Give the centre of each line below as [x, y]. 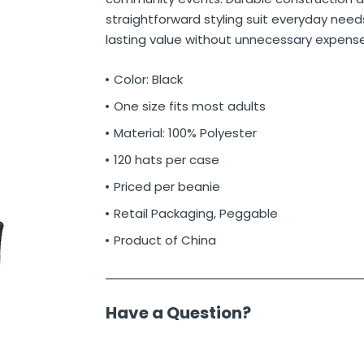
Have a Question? [178, 313]
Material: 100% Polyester [185, 133]
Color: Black [148, 80]
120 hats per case [166, 160]
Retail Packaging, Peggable [195, 214]
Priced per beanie [167, 187]
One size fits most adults [189, 106]
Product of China [165, 240]
